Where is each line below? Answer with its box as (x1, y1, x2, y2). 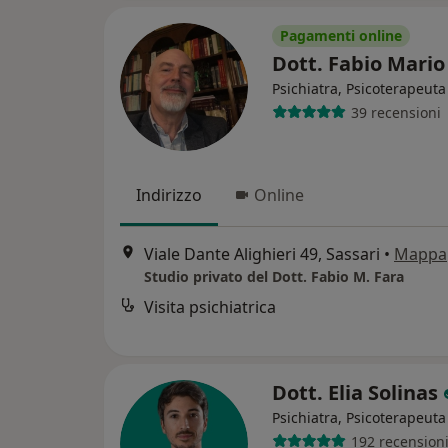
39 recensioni (350, 102, 441, 122)
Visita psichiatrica (144, 296, 276, 319)
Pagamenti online (280, 26, 402, 45)
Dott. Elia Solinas (272, 379, 443, 406)
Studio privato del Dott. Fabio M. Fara (144, 267, 404, 287)
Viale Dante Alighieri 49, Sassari (144, 243, 380, 266)
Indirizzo (136, 184, 202, 206)
